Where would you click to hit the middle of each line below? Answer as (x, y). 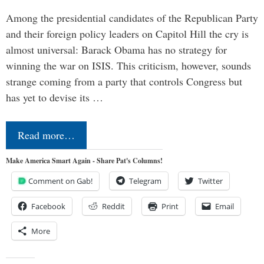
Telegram (145, 181)
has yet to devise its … (55, 98)
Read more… (46, 135)
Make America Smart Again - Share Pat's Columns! (84, 161)
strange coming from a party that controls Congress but (124, 82)
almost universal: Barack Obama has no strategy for (116, 50)
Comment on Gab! (60, 181)
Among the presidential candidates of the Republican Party (132, 18)
